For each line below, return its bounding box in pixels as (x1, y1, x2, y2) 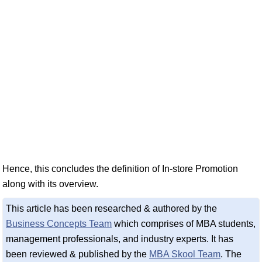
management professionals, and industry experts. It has (6, 234, 233, 244)
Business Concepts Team (6, 219, 112, 229)
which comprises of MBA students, (112, 219, 256, 229)
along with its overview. (2, 179, 98, 189)
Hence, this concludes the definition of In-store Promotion (2, 164, 238, 174)
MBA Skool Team (149, 249, 220, 259)
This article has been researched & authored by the (6, 204, 217, 213)
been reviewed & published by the (6, 249, 149, 259)
